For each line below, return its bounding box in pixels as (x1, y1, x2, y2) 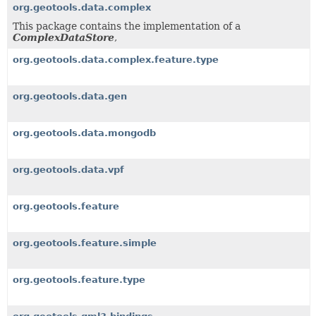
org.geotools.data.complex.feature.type (13, 54, 219, 65)
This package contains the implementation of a (13, 20, 241, 32)
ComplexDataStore (13, 32, 114, 43)
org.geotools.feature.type (13, 274, 145, 285)
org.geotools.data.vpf (13, 164, 124, 175)
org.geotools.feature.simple (13, 238, 157, 248)
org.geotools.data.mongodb (13, 128, 156, 138)
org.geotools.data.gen (13, 91, 127, 102)
